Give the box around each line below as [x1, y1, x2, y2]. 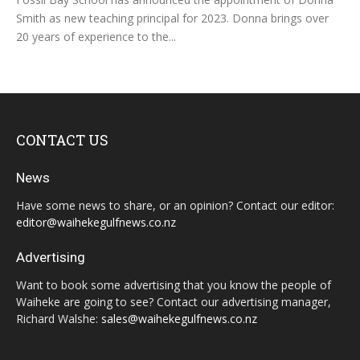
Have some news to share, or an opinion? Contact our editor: [16, 198, 334, 214]
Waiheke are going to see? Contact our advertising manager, [16, 294, 331, 310]
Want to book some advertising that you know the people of [16, 277, 331, 293]
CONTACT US [16, 130, 108, 150]
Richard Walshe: [16, 311, 101, 327]
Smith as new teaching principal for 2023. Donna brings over [16, 10, 329, 27]
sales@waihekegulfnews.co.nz [101, 311, 257, 327]
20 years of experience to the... [16, 29, 176, 45]
